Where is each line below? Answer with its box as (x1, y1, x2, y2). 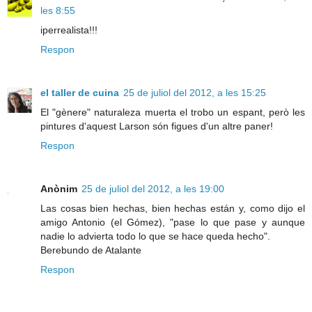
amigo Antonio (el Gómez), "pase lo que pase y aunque (40, 217, 305, 228)
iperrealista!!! (40, 24, 97, 36)
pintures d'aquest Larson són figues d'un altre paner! (40, 120, 273, 132)
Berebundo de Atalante (40, 244, 141, 256)
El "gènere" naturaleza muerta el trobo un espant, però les (40, 107, 305, 118)
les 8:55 (40, 5, 75, 17)
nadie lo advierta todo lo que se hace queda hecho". (40, 231, 270, 242)
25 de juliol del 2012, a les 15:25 (123, 87, 266, 99)
